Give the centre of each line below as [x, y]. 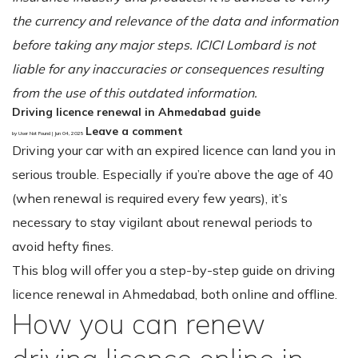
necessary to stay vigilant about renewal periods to [162, 222]
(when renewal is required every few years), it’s [150, 198]
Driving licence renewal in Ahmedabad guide [136, 111]
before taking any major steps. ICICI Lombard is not [164, 44]
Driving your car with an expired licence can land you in [174, 150]
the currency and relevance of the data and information [175, 20]
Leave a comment [134, 131]
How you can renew [139, 323]
